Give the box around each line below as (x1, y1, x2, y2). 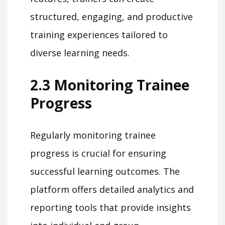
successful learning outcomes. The (30, 165, 180, 178)
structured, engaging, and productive (30, 11, 193, 23)
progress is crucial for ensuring (30, 147, 166, 160)
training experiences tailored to (30, 29, 168, 41)
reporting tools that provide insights (30, 201, 191, 214)
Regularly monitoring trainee (30, 129, 156, 142)
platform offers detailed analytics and (30, 183, 194, 196)
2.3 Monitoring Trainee (30, 75, 189, 95)
